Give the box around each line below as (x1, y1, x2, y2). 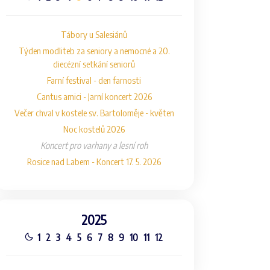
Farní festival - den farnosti (47, 75, 141, 86)
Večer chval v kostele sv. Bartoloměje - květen (14, 107, 174, 118)
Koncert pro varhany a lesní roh (40, 140, 148, 151)
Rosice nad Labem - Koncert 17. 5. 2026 (27, 156, 161, 167)
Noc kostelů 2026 (63, 124, 125, 134)
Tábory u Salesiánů (61, 29, 127, 40)
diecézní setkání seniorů (53, 58, 135, 69)
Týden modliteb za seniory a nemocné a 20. (18, 45, 170, 56)
